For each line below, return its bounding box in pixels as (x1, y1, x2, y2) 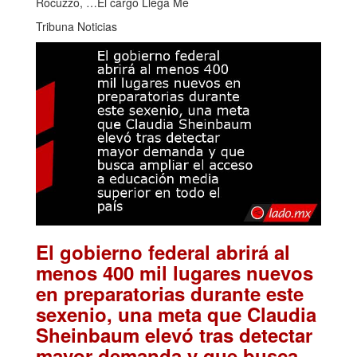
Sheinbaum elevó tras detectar (36, 320, 312, 348)
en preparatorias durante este (36, 279, 304, 307)
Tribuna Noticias (36, 18, 117, 34)
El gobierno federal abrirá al (36, 237, 290, 265)
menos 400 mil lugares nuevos (36, 258, 313, 286)
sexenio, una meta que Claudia (36, 300, 316, 328)
